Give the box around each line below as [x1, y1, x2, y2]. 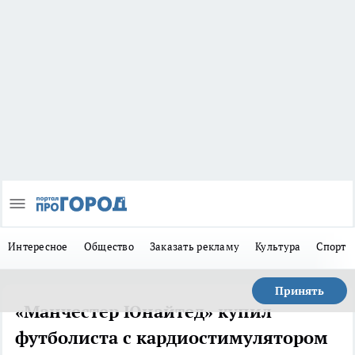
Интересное [8, 239, 68, 254]
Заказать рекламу [149, 239, 240, 254]
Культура [255, 239, 301, 254]
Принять [275, 284, 324, 299]
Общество [83, 239, 134, 254]
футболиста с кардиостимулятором [15, 326, 328, 349]
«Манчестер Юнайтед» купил [15, 300, 272, 323]
